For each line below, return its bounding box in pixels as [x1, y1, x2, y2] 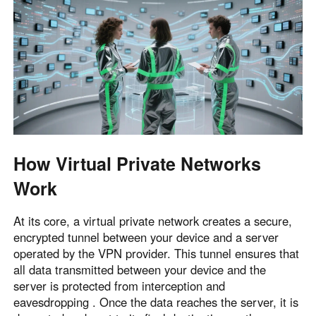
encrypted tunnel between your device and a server [13, 228, 279, 245]
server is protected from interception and [13, 276, 226, 294]
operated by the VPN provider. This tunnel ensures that [13, 244, 300, 262]
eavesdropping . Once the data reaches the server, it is [13, 293, 299, 310]
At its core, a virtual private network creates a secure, [13, 212, 293, 229]
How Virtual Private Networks [13, 151, 262, 177]
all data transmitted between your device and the [13, 260, 267, 278]
